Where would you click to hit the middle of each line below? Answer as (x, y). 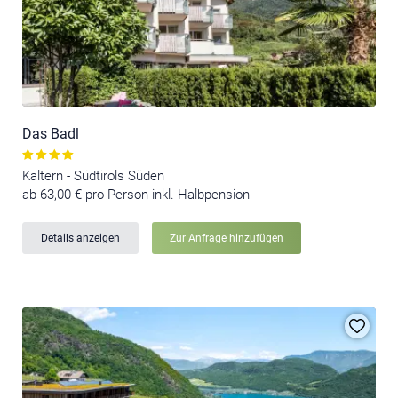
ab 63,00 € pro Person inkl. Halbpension (136, 195)
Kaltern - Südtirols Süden (93, 176)
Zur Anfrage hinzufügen (227, 239)
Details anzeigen (80, 239)
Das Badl (51, 134)
